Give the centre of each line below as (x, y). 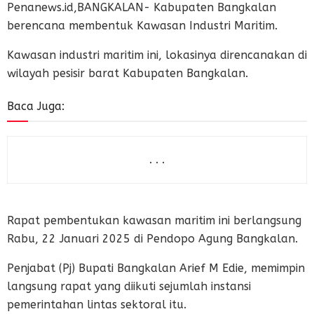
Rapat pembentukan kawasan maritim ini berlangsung (154, 220)
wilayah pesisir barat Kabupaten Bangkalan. (128, 73)
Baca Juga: (36, 106)
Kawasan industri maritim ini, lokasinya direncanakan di (157, 55)
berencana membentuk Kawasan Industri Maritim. (142, 25)
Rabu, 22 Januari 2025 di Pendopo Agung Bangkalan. (152, 238)
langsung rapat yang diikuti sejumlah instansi (129, 286)
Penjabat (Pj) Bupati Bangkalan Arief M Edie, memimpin (156, 268)
